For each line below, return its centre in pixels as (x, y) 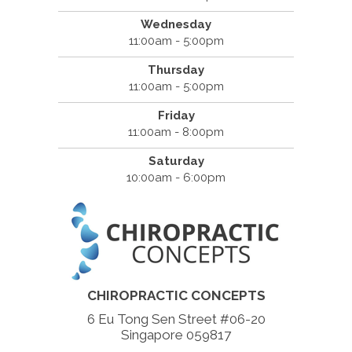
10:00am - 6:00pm (176, 178)
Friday (176, 116)
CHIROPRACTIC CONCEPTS (176, 296)
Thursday (176, 70)
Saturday (176, 161)
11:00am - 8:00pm (176, 132)
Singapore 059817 (176, 335)
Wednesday (176, 25)
